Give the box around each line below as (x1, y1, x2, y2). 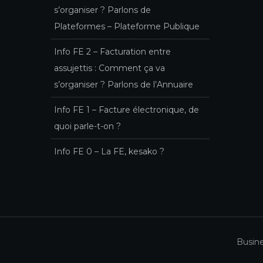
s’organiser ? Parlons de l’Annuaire (54, 79, 193, 90)
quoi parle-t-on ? (54, 120, 121, 131)
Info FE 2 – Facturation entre (54, 46, 171, 57)
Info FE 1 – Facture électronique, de (54, 104, 199, 115)
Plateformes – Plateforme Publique (54, 21, 200, 32)
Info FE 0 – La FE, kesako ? (54, 146, 164, 157)
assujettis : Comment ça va (54, 62, 165, 73)
